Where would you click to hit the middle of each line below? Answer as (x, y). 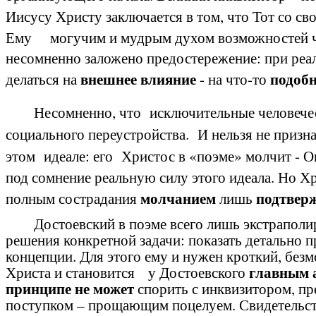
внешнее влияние (138, 79)
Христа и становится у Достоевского (127, 272)
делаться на (43, 79)
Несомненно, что (89, 112)
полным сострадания (73, 198)
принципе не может (70, 288)
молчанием (178, 198)
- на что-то (233, 79)
